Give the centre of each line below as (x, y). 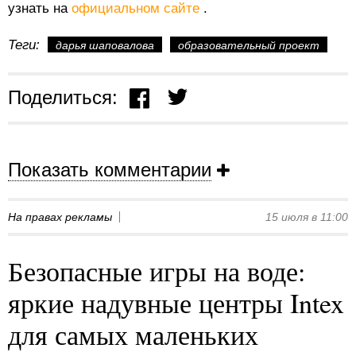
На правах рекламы (60, 217)
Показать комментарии (110, 170)
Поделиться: (63, 97)
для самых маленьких (133, 335)
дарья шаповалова (105, 45)
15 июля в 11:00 (307, 217)
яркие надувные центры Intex (176, 303)
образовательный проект (249, 45)
